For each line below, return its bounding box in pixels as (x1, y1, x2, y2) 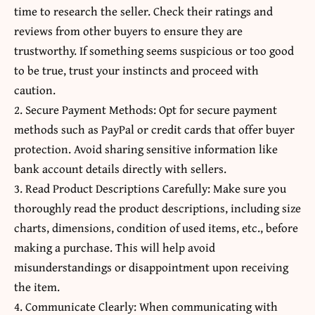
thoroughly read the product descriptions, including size (14, 199, 301, 217)
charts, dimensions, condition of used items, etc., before (14, 219, 298, 237)
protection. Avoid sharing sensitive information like (14, 140, 278, 158)
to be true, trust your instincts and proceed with (14, 61, 259, 79)
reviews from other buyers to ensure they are (14, 22, 243, 40)
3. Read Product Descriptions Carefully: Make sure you (14, 179, 286, 198)
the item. (14, 278, 60, 296)
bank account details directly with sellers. (14, 160, 226, 178)
